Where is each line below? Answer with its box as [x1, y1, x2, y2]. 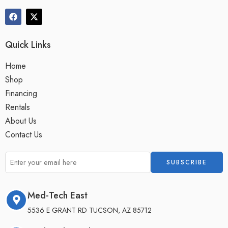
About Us [5, 115, 37, 127]
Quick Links [5, 38, 51, 51]
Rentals [5, 101, 30, 113]
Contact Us [5, 128, 42, 140]
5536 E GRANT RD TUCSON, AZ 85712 [27, 205, 152, 215]
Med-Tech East [27, 188, 88, 202]
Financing [5, 87, 37, 99]
